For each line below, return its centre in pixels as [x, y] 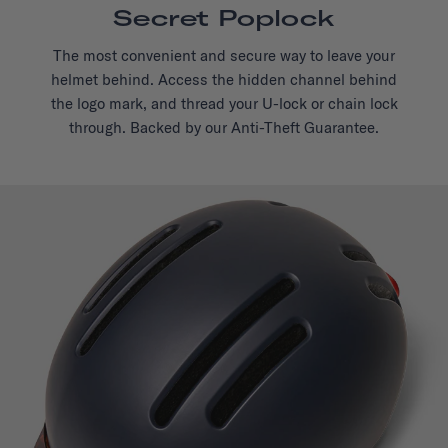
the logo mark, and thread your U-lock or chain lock [224, 104]
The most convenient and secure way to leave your [224, 56]
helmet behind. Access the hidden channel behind [224, 80]
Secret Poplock [224, 18]
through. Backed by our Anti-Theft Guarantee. [224, 128]
